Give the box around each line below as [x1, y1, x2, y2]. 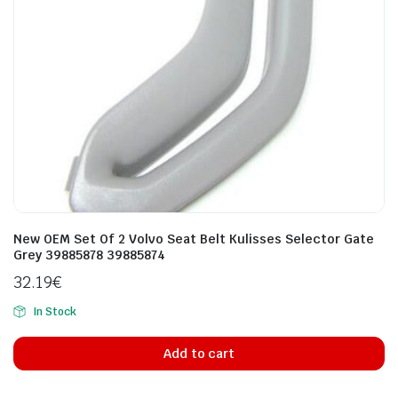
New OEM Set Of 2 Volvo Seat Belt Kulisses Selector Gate [13, 231, 374, 248]
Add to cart [163, 345, 235, 362]
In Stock [32, 305, 76, 320]
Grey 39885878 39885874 [13, 247, 165, 264]
